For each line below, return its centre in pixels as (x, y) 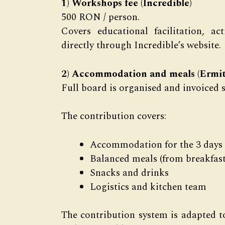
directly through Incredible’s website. (141, 46)
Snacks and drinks (129, 173)
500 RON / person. (100, 18)
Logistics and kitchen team (148, 187)
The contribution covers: (114, 117)
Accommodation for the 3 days (156, 145)
